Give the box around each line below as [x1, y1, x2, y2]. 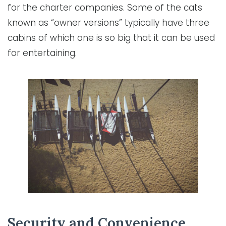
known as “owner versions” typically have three [8, 17, 209, 29]
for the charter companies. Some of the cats [8, 2, 202, 14]
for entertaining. [8, 47, 77, 60]
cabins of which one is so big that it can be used [8, 32, 215, 44]
